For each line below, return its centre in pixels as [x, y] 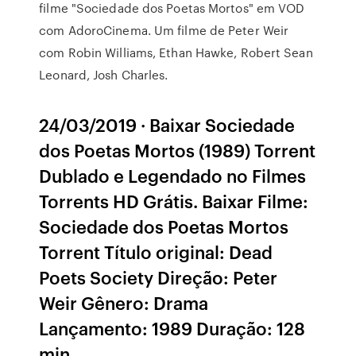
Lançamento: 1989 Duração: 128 [172, 328]
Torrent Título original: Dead [156, 252]
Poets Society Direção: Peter [159, 277]
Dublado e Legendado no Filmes [173, 175]
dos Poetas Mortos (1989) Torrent [178, 150]
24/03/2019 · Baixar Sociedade [167, 124]
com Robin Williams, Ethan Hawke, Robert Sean [176, 52]
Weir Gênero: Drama [124, 302]
